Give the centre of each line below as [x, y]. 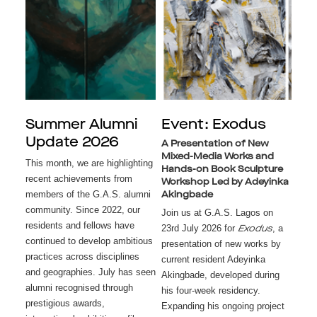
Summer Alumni [81, 125]
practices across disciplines [82, 257]
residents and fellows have [80, 225]
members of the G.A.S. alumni [88, 194]
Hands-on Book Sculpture [222, 169]
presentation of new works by [221, 244]
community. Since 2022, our [82, 210]
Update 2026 [72, 143]
